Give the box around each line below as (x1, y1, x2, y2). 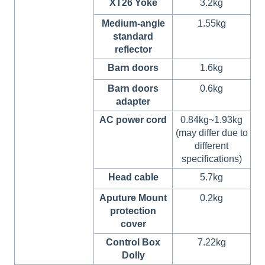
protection (110, 206, 156, 216)
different (195, 141, 228, 151)
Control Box (106, 237, 160, 248)
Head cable (108, 172, 159, 183)
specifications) (181, 154, 242, 164)
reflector (114, 44, 152, 55)
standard (113, 31, 153, 42)
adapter (116, 96, 150, 107)
